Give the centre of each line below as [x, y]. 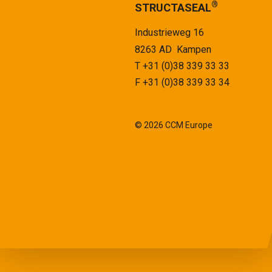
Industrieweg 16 [170, 32]
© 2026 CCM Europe [174, 124]
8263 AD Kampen [173, 49]
